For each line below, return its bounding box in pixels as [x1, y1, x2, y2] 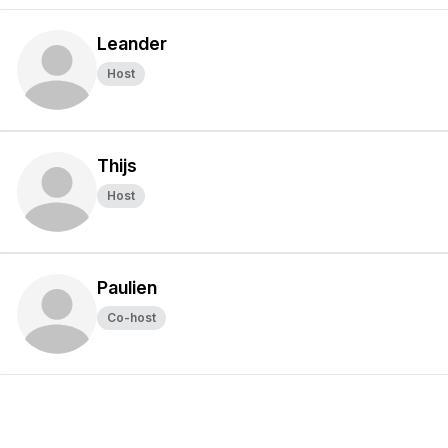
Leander [97, 33, 167, 54]
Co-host [107, 310, 156, 325]
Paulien [97, 277, 157, 298]
